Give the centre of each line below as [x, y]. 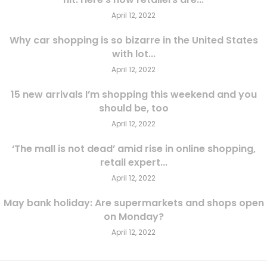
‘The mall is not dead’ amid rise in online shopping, [133, 149]
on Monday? [133, 217]
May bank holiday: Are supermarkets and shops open [133, 203]
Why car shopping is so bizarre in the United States [133, 41]
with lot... [133, 54]
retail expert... [133, 163]
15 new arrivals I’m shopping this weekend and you [133, 95]
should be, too [133, 108]
